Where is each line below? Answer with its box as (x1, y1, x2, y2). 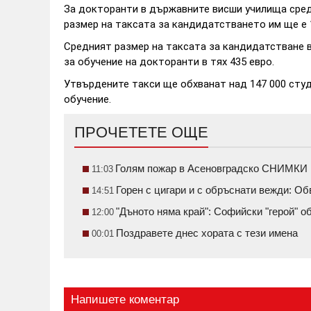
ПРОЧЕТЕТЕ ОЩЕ (74, 124, 208, 142)
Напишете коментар (71, 293, 179, 307)
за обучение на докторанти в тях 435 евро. (64, 56, 274, 69)
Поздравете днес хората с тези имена (116, 227, 298, 239)
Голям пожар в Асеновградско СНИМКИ (115, 162, 308, 175)
